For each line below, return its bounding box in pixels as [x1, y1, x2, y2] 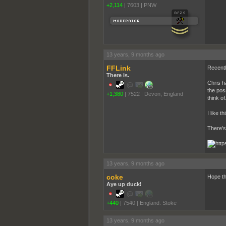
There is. [106, 72, 129, 78]
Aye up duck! [106, 181, 142, 187]
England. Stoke [139, 199, 177, 206]
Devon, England [144, 90, 183, 97]
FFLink [106, 64, 131, 72]
